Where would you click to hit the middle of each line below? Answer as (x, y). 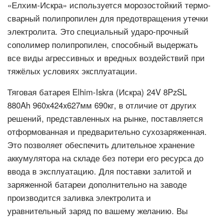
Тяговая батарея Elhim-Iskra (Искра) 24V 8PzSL (97, 92)
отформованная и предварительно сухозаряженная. (107, 131)
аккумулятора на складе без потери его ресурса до (105, 158)
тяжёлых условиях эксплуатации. (72, 71)
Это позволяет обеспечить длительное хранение (101, 145)
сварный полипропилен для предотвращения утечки (108, 18)
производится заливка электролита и (79, 197)
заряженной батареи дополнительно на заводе (97, 184)
